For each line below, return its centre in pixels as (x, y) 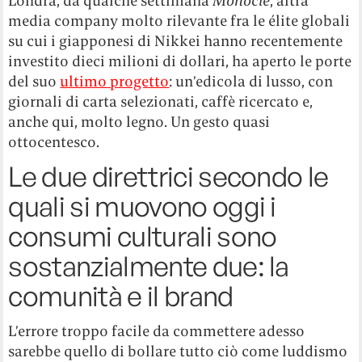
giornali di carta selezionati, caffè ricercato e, (161, 102)
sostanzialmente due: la (149, 266)
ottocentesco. (54, 142)
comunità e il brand (121, 296)
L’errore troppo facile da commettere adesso (157, 331)
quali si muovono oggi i (142, 206)
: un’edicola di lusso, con (251, 82)
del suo (34, 82)
